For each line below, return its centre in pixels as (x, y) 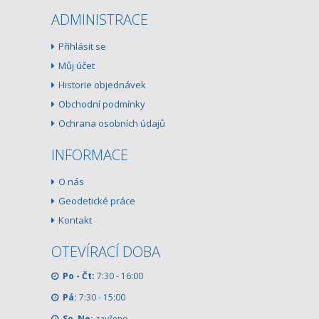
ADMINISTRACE (100, 19)
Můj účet (77, 65)
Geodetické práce (97, 200)
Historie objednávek (103, 84)
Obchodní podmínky (102, 104)
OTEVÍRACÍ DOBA (106, 251)
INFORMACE (90, 155)
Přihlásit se (83, 46)
